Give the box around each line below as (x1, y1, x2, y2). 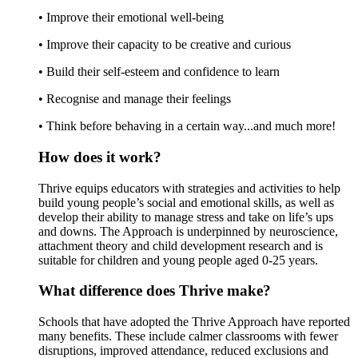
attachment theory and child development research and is (38, 238, 323, 253)
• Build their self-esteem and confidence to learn (38, 65, 280, 79)
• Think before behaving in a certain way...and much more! (38, 119, 336, 133)
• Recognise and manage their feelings (38, 92, 231, 106)
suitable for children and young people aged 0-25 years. (38, 253, 318, 267)
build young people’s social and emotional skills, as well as (38, 195, 334, 209)
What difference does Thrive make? (38, 282, 271, 300)
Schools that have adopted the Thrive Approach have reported (38, 315, 350, 329)
